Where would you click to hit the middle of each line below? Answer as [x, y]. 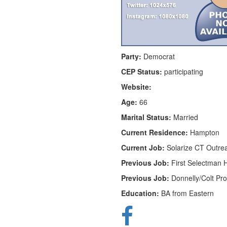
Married [185, 117]
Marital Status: [146, 117]
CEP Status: [142, 71]
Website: [136, 86]
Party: [131, 56]
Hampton [204, 132]
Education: [140, 193]
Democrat [158, 56]
